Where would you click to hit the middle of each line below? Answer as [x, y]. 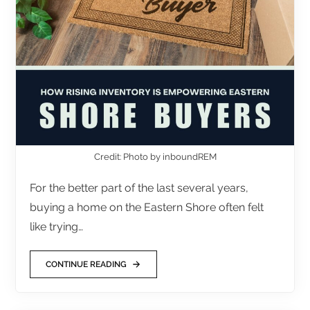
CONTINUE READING [86, 265]
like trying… [57, 227]
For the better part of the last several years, [139, 188]
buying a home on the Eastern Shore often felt [147, 208]
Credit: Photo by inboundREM [155, 157]
